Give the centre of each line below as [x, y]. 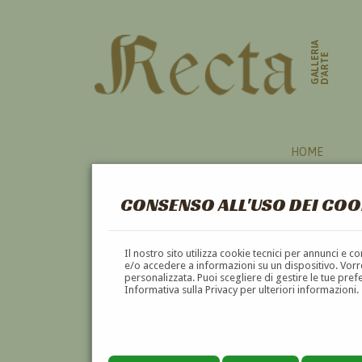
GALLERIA [316, 62]
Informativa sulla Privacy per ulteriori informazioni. [242, 289]
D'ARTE [325, 69]
